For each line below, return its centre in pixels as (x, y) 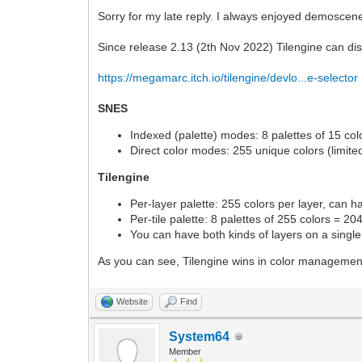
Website (133, 301)
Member (185, 351)
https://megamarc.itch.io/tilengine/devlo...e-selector (228, 78)
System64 (200, 337)
